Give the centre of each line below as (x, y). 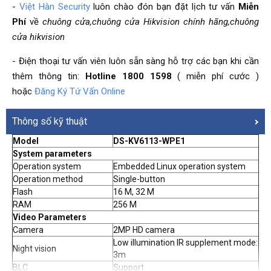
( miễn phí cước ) (215, 76)
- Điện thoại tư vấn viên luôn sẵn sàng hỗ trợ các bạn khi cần (135, 61)
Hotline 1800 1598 (128, 76)
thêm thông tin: (49, 76)
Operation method (48, 179)
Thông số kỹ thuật (50, 121)
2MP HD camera (144, 230)
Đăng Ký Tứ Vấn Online (80, 91)
